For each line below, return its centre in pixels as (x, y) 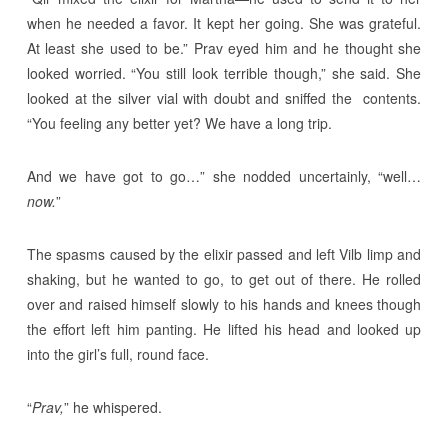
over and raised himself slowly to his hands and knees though (224, 304)
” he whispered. (112, 407)
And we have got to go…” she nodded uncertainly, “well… (224, 176)
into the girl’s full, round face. (117, 354)
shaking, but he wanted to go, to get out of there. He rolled (224, 279)
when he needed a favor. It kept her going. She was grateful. (224, 23)
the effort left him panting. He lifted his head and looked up (224, 329)
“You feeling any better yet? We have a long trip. (179, 123)
